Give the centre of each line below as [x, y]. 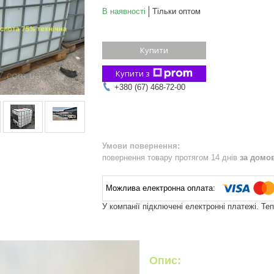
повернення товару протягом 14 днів [171, 157]
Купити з [133, 73]
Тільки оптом [176, 11]
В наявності [124, 11]
